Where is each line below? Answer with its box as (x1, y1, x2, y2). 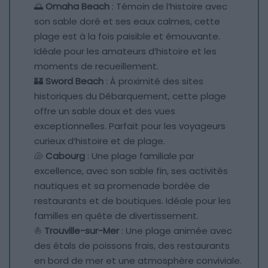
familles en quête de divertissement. (34, 209, 199, 222)
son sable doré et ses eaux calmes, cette (34, 14, 220, 28)
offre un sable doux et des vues (34, 104, 175, 117)
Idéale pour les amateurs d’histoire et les (34, 44, 217, 57)
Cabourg (45, 149, 85, 162)
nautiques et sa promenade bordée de (34, 179, 210, 192)
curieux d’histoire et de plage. (34, 134, 165, 147)
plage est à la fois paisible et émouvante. (34, 29, 220, 42)
